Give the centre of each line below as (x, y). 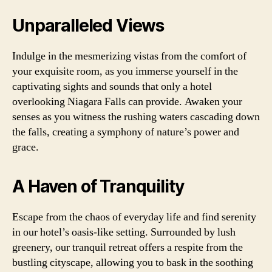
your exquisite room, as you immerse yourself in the (125, 71)
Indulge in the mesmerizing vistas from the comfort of (129, 56)
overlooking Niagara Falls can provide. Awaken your (127, 101)
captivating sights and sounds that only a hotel (112, 86)
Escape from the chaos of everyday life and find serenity (134, 217)
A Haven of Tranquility (98, 186)
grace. (25, 147)
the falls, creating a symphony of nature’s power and (126, 132)
